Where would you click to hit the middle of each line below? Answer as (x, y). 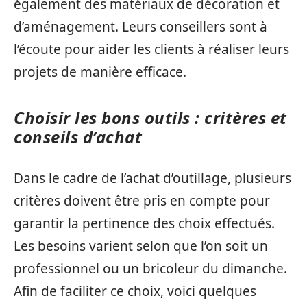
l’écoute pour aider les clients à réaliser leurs (151, 49)
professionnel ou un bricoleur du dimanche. (150, 269)
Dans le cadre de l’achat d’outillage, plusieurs (152, 178)
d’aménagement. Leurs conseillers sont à (140, 26)
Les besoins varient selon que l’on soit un (141, 246)
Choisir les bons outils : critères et (150, 117)
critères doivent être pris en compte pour (142, 201)
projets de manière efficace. (100, 72)
